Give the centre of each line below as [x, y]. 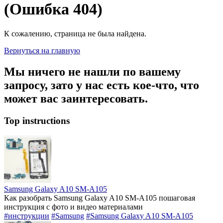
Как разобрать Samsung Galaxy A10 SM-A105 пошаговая [100, 198]
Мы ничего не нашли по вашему [92, 71]
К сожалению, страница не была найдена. [75, 33]
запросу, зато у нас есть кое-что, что [102, 85]
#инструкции [27, 216]
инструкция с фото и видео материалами [73, 207]
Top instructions [37, 120]
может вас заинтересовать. [76, 98]
